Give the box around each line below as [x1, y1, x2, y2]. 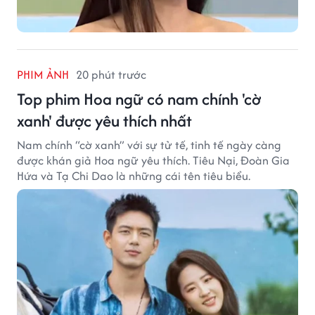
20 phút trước [76, 66, 146, 84]
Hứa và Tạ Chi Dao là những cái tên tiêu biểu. [17, 167, 250, 185]
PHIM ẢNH [17, 66, 69, 84]
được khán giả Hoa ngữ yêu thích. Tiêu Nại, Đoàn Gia [17, 152, 290, 169]
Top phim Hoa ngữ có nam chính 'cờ [17, 87, 261, 111]
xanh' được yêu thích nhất [17, 109, 192, 133]
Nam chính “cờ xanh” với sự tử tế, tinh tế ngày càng [17, 136, 281, 154]
